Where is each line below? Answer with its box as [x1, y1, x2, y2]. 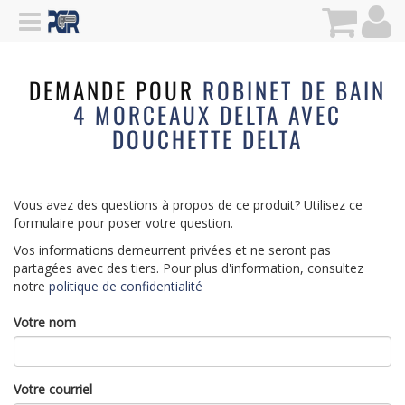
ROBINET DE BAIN [202, 73, 386, 107]
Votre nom [14, 314, 76, 331]
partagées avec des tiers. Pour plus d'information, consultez [14, 259, 363, 277]
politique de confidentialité [49, 278, 202, 295]
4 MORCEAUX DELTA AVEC [72, 98, 342, 131]
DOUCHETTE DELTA [111, 122, 303, 155]
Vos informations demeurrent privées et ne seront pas [14, 241, 331, 259]
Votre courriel [14, 381, 92, 398]
